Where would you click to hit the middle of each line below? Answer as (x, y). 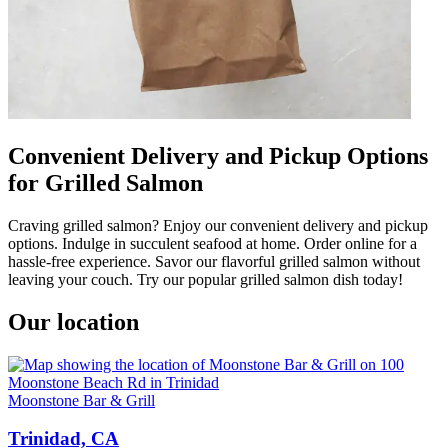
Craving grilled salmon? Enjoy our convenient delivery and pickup (218, 225)
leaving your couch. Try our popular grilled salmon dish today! (205, 279)
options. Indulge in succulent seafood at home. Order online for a (212, 243)
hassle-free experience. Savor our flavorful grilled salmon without (214, 261)
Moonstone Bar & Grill (81, 400)
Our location (73, 321)
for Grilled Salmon (105, 182)
